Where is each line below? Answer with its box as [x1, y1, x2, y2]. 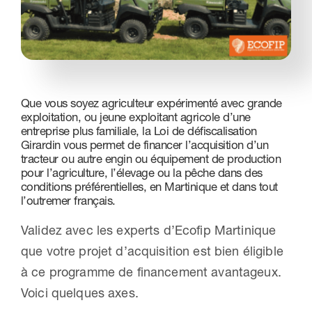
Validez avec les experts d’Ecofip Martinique [20, 222, 276, 239]
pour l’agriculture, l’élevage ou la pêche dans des [20, 165, 263, 180]
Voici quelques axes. [20, 285, 139, 302]
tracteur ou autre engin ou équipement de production [20, 151, 281, 166]
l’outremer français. [20, 193, 116, 208]
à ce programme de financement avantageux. [20, 264, 281, 281]
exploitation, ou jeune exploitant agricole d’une [20, 109, 251, 124]
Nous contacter [110, 23, 202, 39]
